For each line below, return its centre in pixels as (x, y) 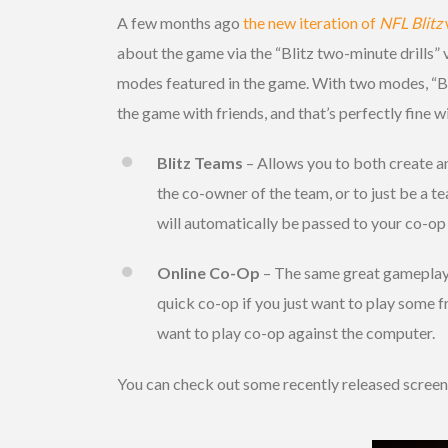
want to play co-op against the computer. (296, 333)
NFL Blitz (410, 23)
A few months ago (180, 23)
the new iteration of (311, 23)
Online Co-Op (208, 273)
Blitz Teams (200, 163)
